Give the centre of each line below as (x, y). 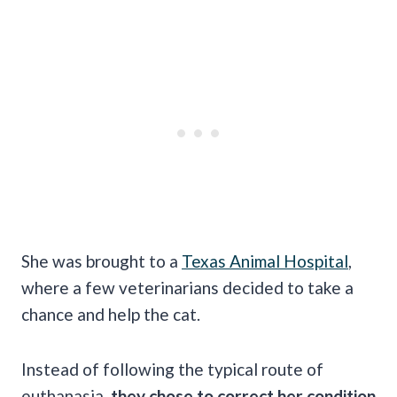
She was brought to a (101, 261)
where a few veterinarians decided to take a (187, 287)
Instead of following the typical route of (172, 369)
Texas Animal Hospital (265, 261)
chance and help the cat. (113, 314)
